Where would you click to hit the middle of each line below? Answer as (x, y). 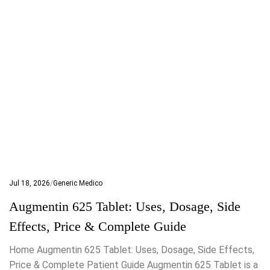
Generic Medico (78, 183)
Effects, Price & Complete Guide (98, 226)
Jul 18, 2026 (30, 183)
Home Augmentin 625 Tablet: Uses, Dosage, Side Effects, (132, 250)
